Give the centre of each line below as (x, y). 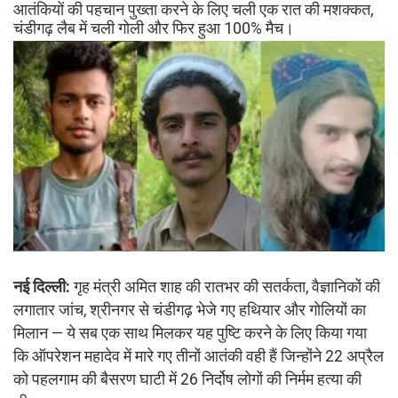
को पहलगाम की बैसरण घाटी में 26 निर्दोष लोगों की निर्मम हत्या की (187, 379)
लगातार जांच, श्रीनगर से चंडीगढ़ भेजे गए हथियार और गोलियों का (190, 310)
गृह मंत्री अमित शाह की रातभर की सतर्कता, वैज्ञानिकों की (225, 287)
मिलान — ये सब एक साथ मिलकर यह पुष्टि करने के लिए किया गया (190, 333)
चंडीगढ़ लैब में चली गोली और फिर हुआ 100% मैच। (154, 28)
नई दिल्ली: (42, 287)
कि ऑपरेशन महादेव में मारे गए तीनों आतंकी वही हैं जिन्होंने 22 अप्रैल (199, 356)
